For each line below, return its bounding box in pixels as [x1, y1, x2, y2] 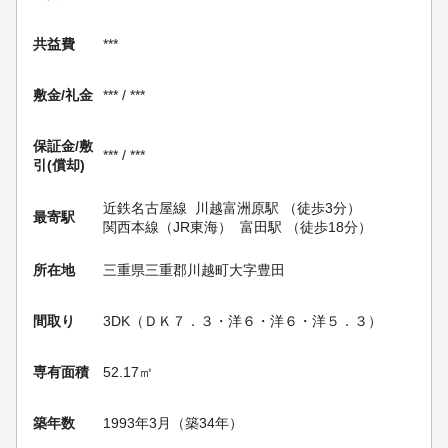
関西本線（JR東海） [103, 218, 232, 235]
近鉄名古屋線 [103, 199, 187, 216]
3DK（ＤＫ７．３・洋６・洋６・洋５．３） [103, 312, 382, 329]
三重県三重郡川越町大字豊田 [103, 261, 285, 278]
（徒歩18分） [282, 218, 372, 235]
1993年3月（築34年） [103, 414, 243, 431]
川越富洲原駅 [195, 199, 279, 216]
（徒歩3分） [279, 199, 361, 216]
